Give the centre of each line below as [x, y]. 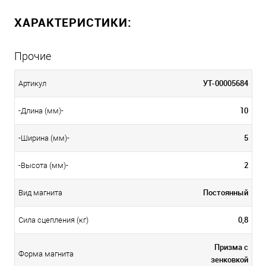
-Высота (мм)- [43, 166]
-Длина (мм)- [41, 111]
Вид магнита [40, 193]
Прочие [33, 56]
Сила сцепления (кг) [53, 220]
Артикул [32, 84]
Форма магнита [46, 254]
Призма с [231, 247]
